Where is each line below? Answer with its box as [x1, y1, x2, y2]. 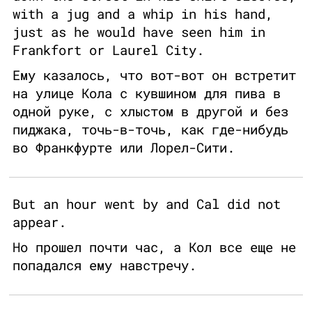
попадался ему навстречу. [13, 256, 196, 274]
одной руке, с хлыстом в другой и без [13, 102, 288, 120]
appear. [13, 213, 66, 231]
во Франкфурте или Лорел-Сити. [13, 139, 235, 157]
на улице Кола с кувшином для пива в [13, 84, 281, 102]
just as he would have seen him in [13, 23, 265, 41]
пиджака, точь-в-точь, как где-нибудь [13, 120, 288, 139]
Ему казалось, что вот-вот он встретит [13, 66, 296, 84]
